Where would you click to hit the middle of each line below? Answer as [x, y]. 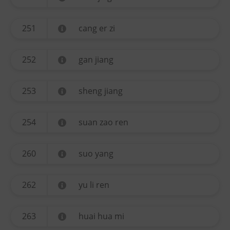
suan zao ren [103, 122]
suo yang [96, 154]
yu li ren [94, 185]
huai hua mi [101, 216]
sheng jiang [101, 91]
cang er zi [97, 28]
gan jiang [96, 60]
